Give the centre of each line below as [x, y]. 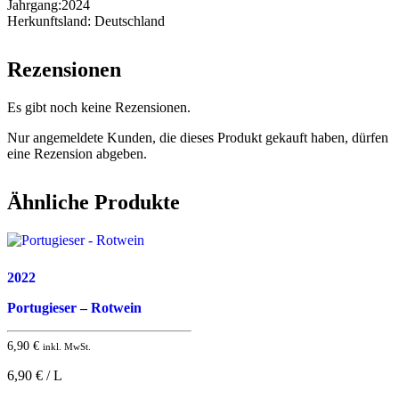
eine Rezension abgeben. [77, 153]
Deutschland [130, 20]
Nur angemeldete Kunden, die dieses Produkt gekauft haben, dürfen [198, 137]
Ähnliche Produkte [94, 202]
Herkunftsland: [51, 20]
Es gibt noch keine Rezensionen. [99, 107]
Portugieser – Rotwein [74, 307]
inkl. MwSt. [67, 346]
